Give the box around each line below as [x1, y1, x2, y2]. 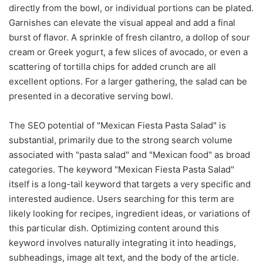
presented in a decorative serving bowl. [9, 90, 173, 102]
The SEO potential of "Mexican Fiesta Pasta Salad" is [9, 120, 226, 131]
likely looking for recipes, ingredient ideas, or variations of [9, 208, 250, 220]
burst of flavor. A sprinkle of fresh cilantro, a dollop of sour [9, 32, 250, 43]
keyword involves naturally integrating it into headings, [9, 237, 236, 249]
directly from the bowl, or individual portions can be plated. [9, 2, 254, 14]
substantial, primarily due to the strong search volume [9, 134, 232, 146]
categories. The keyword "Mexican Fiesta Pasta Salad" [9, 164, 234, 176]
